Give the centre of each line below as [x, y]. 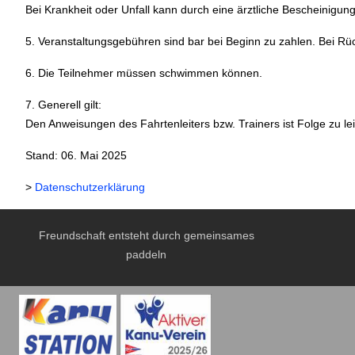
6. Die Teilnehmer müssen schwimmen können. [144, 73]
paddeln [146, 254]
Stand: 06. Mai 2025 [76, 155]
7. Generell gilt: [63, 105]
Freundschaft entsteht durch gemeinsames [146, 235]
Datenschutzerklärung [90, 187]
